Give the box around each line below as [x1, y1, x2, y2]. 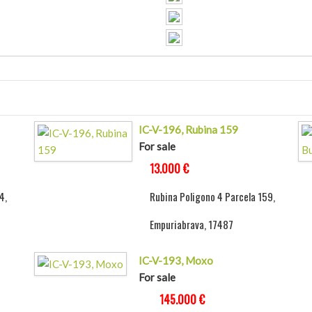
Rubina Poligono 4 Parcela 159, [149, 189, 275, 205]
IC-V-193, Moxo [138, 254, 213, 267]
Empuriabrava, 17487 [149, 217, 233, 233]
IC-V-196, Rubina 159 [138, 123, 238, 136]
